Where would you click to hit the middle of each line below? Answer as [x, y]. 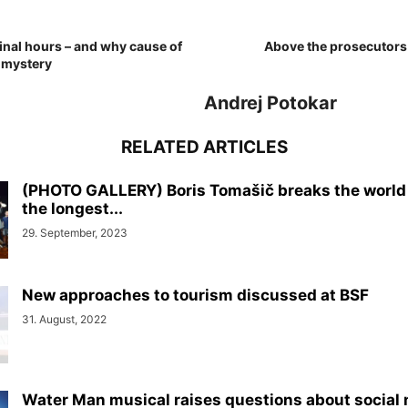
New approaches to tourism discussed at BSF [195, 295]
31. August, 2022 [64, 319]
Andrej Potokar [270, 103]
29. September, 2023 [75, 233]
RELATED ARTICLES [204, 147]
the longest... [72, 209]
